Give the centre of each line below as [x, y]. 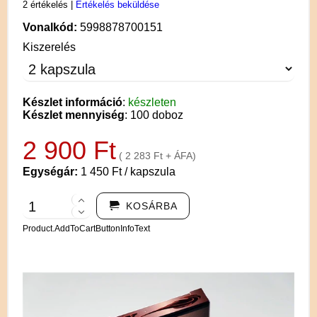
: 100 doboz [154, 115]
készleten [152, 102]
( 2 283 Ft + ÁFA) [157, 155]
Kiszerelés [49, 47]
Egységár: [52, 171]
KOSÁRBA [152, 206]
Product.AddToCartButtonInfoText [86, 228]
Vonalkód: [51, 27]
